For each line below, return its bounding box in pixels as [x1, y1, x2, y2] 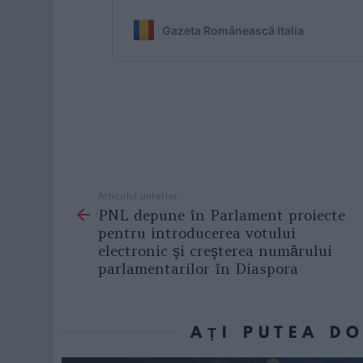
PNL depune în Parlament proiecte [98, 205, 345, 224]
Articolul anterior [98, 189, 178, 202]
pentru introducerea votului [98, 223, 296, 242]
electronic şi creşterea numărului [98, 241, 332, 260]
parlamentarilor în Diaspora [98, 258, 298, 278]
